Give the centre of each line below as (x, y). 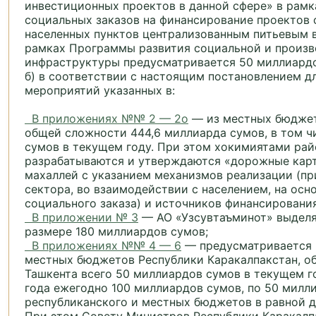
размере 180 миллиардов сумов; (116, 232)
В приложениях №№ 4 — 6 (103, 246)
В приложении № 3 (81, 218)
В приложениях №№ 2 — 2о (107, 119)
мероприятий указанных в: (100, 91)
